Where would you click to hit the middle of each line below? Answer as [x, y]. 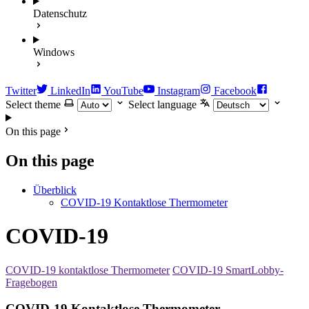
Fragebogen [31, 282]
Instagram [179, 91]
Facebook [235, 91]
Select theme [33, 104]
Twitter [21, 91]
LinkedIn [70, 91]
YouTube [123, 91]
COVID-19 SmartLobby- [228, 270]
